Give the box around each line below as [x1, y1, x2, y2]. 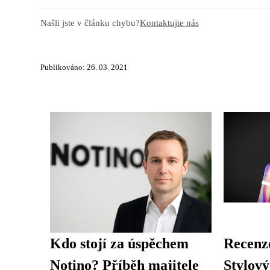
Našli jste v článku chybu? [40, 17, 140, 28]
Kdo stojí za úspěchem [50, 235, 189, 251]
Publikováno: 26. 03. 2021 [40, 63, 128, 72]
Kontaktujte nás [140, 17, 199, 28]
